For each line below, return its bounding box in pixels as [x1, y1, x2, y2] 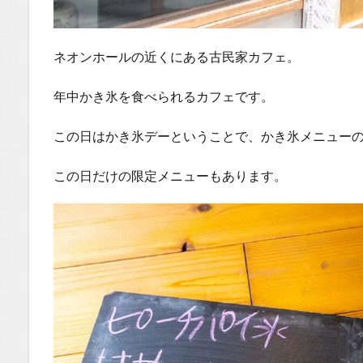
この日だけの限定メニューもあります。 [53, 168, 287, 184]
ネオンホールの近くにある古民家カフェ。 [53, 49, 300, 65]
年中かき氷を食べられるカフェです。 [53, 88, 274, 105]
